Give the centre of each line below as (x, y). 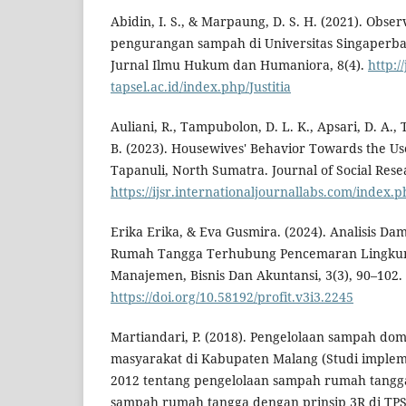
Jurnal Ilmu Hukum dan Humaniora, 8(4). (239, 65)
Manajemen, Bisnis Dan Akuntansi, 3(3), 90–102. (256, 275)
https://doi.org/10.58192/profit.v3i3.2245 (232, 297)
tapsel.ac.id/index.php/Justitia (201, 87)
